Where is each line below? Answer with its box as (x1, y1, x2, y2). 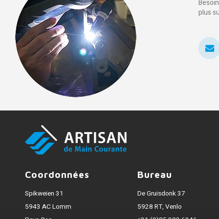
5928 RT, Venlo (137, 202, 182, 212)
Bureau (137, 169, 172, 180)
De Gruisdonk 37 (137, 189, 186, 198)
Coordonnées (25, 169, 89, 180)
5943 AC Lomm (25, 202, 72, 212)
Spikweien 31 (25, 189, 64, 198)
